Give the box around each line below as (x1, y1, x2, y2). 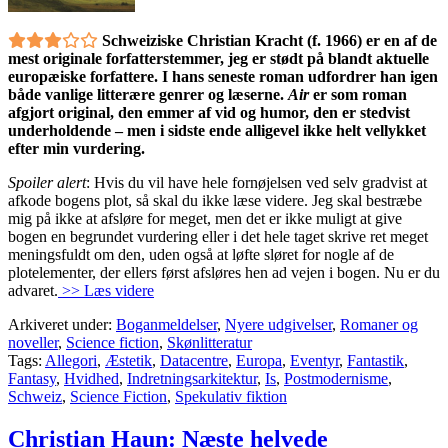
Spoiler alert (8, 174, 86, 192)
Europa (236, 352, 282, 370)
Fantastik (347, 352, 404, 370)
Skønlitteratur (167, 334, 252, 352)
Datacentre (160, 352, 228, 370)
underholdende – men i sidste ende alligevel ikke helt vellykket (8, 122, 426, 140)
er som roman (309, 86, 407, 104)
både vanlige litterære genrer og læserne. (8, 86, 288, 104)
